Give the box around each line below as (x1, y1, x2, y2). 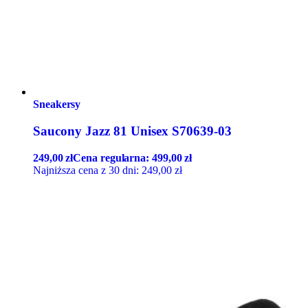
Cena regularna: (73, 151, 153, 164)
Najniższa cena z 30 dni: (33, 164, 142, 176)
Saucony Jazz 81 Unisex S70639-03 (33, 124, 232, 139)
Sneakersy (33, 98, 81, 111)
